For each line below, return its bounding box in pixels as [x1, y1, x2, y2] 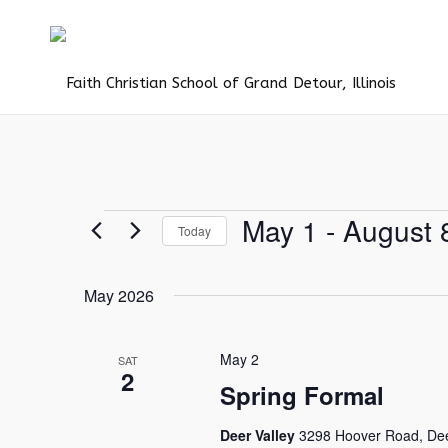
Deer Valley [219, 425, 299, 445]
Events [84, 209, 174, 247]
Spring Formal [219, 378, 384, 412]
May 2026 [84, 284, 154, 307]
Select [241, 251, 284, 269]
